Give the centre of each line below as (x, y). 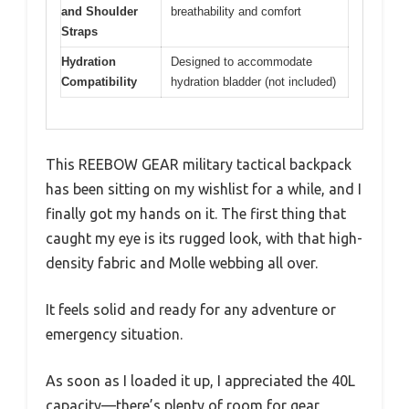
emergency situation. (114, 335)
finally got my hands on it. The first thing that (196, 214)
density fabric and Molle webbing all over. (182, 263)
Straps (79, 31)
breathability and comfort (236, 11)
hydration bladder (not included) (253, 81)
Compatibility (99, 81)
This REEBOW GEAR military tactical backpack (199, 165)
